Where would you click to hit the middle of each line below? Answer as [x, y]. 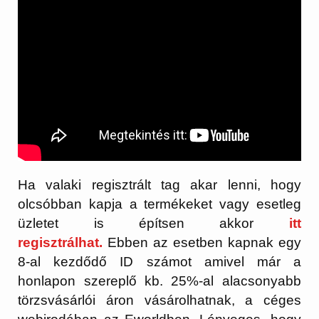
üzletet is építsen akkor [153, 224]
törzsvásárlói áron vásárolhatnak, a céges [159, 300]
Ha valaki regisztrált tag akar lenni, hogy [159, 185]
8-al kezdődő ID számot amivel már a [159, 262]
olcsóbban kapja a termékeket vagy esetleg [159, 204]
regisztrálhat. [61, 243]
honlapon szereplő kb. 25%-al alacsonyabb [159, 281]
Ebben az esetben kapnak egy [204, 243]
